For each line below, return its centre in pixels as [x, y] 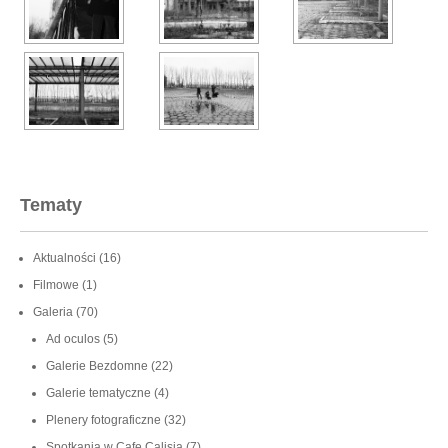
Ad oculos [73, 338]
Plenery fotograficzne [103, 419]
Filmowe [56, 284]
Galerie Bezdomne [97, 365]
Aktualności [64, 257]
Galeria [53, 311]
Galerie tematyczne [98, 392]
